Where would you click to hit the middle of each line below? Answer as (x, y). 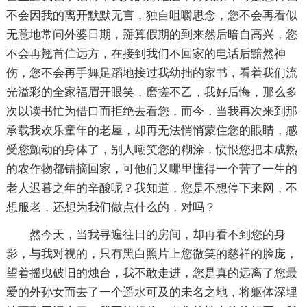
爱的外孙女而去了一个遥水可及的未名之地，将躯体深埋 (151, 292)
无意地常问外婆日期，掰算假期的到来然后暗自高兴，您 (151, 34)
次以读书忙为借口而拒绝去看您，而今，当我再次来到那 (151, 111)
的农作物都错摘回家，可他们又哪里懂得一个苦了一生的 (151, 169)
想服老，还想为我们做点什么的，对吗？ (111, 207)
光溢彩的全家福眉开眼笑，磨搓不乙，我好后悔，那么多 (151, 92)
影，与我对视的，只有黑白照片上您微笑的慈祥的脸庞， (151, 254)
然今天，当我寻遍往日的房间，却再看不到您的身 (157, 234)
